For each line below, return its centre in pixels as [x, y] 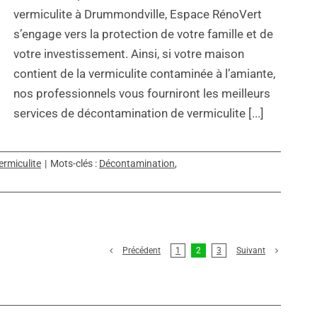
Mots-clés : [75, 164]
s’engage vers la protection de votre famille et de [143, 34]
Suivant [251, 251]
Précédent [142, 251]
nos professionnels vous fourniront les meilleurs [142, 94]
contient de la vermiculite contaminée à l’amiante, [144, 74]
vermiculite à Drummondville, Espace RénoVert [138, 15]
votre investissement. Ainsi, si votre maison [129, 54]
